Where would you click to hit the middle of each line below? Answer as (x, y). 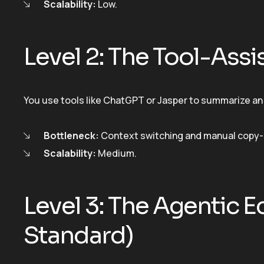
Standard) (78, 236)
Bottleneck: (71, 136)
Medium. (116, 154)
